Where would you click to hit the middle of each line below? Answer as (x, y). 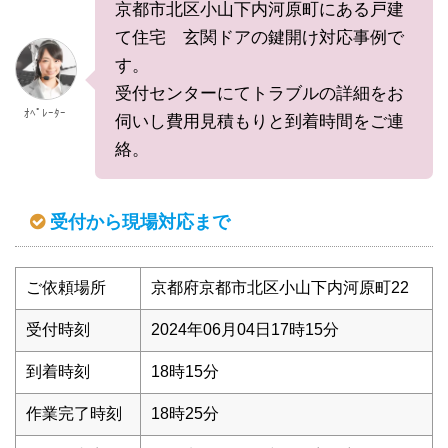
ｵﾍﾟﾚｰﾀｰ (45, 112)
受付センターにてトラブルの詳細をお (259, 93)
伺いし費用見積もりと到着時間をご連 (259, 121)
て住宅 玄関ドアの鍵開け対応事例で (259, 37)
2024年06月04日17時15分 (245, 329)
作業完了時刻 (74, 413)
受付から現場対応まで (140, 221)
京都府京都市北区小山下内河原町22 (280, 287)
